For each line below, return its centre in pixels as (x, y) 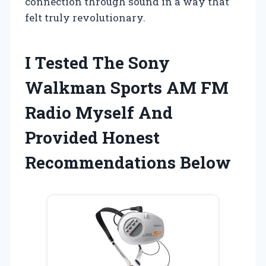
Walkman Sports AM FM (127, 88)
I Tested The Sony (97, 63)
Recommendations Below (128, 163)
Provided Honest (92, 138)
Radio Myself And (99, 113)
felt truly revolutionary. (85, 18)
